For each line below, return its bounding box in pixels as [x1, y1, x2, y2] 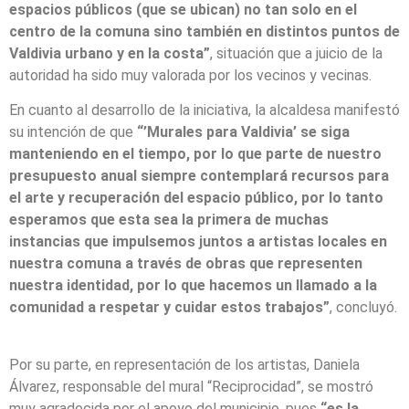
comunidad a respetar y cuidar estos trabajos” [9, 299, 330, 317]
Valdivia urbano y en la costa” [9, 45, 210, 63]
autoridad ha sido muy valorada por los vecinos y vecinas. [9, 67, 372, 85]
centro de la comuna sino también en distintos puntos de [9, 23, 400, 41]
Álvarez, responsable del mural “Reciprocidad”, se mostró [9, 377, 373, 395]
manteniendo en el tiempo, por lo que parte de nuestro [9, 145, 382, 163]
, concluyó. [330, 299, 397, 317]
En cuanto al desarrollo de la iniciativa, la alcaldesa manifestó [9, 101, 400, 120]
